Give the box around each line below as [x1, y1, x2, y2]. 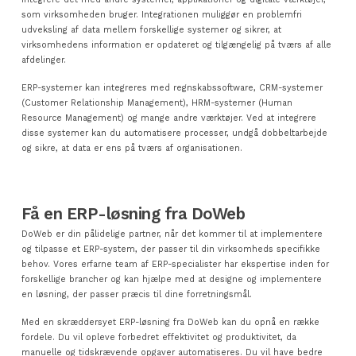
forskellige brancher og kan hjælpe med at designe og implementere [21, 273, 322, 284]
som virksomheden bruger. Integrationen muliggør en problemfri [21, 9, 302, 20]
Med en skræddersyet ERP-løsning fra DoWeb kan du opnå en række [21, 316, 319, 327]
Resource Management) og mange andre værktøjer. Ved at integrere [21, 112, 316, 123]
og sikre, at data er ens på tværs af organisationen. [21, 142, 242, 153]
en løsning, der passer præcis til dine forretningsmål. [21, 288, 252, 300]
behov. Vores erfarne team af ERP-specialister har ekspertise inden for [21, 258, 329, 269]
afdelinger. [21, 54, 66, 65]
